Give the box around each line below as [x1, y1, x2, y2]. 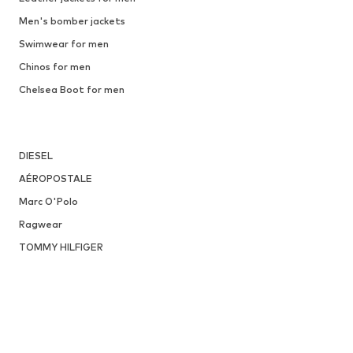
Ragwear [18, 218, 62, 231]
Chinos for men [18, 61, 91, 73]
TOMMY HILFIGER [18, 241, 103, 254]
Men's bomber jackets [18, 15, 125, 28]
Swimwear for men [18, 38, 109, 50]
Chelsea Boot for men [18, 84, 124, 96]
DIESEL [18, 150, 53, 162]
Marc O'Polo [18, 195, 78, 208]
